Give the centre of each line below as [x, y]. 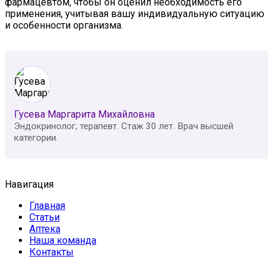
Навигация [29, 185]
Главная [47, 206]
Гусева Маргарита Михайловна [84, 115]
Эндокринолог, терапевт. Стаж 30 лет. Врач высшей [124, 126]
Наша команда [63, 241]
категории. [36, 138]
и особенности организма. [64, 26]
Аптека [45, 229]
